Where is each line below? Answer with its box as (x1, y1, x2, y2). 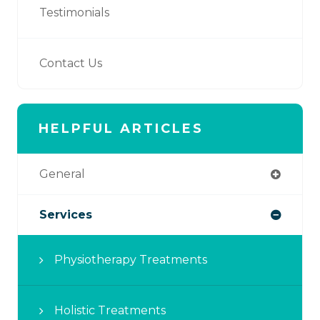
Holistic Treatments (54, 303, 166, 317)
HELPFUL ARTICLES (39, 120, 204, 136)
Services (39, 207, 92, 221)
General (39, 166, 85, 181)
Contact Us (39, 56, 102, 70)
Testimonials (39, 5, 109, 19)
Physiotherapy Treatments (54, 252, 207, 266)
